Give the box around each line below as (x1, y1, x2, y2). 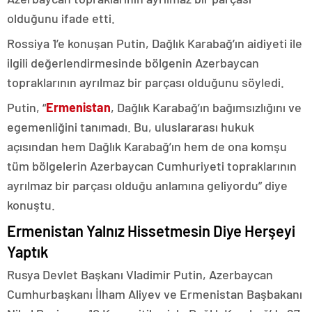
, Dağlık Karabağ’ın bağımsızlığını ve (111, 100, 302, 115)
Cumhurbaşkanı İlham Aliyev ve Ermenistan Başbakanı (7, 286, 302, 302)
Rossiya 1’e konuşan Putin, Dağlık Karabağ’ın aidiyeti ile (7, 36, 302, 51)
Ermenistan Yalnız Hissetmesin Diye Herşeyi (7, 221, 295, 240)
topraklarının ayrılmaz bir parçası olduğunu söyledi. (7, 75, 284, 90)
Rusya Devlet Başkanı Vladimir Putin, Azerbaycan (7, 267, 273, 282)
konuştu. (7, 197, 55, 212)
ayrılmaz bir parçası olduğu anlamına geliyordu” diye (7, 178, 288, 193)
